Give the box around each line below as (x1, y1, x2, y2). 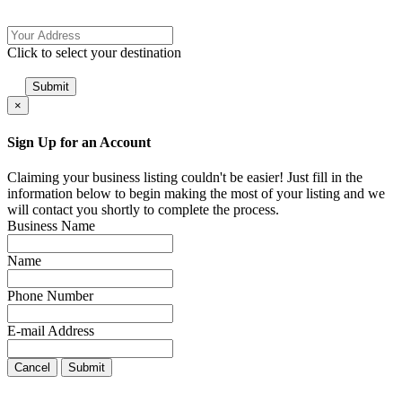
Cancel (14, 360, 50, 374)
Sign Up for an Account (7, 134, 151, 150)
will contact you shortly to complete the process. (7, 201, 279, 217)
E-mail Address (7, 322, 94, 338)
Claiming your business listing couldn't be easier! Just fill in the (7, 169, 363, 185)
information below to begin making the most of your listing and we (7, 185, 385, 201)
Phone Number (7, 287, 93, 303)
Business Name (7, 217, 95, 233)
